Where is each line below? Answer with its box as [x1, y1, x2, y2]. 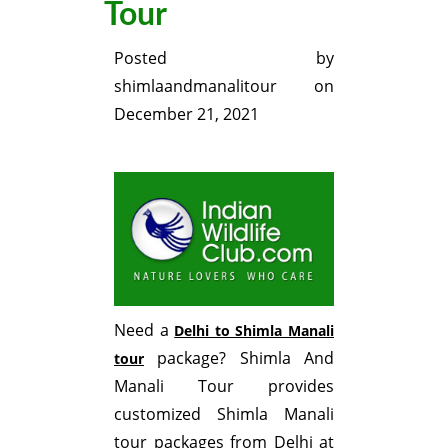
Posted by [114, 47, 334, 69]
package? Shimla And [144, 346, 334, 369]
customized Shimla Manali [114, 402, 334, 425]
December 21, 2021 [114, 103, 259, 125]
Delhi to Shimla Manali [174, 320, 335, 340]
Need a [114, 318, 175, 341]
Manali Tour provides [114, 374, 334, 397]
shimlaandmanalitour [114, 75, 277, 97]
